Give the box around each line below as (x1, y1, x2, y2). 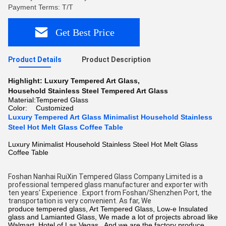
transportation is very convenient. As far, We (8, 197, 153, 205)
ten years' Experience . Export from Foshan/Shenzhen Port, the (8, 189, 212, 197)
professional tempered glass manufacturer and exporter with (8, 181, 208, 189)
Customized (36, 104, 74, 112)
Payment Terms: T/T (8, 3, 73, 11)
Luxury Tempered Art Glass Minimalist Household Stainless (8, 113, 212, 121)
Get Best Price (55, 26, 115, 38)
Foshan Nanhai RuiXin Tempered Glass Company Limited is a (8, 173, 203, 181)
